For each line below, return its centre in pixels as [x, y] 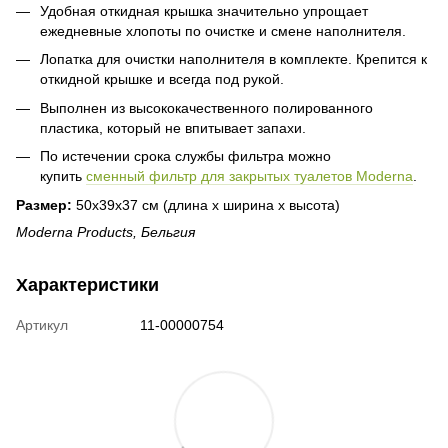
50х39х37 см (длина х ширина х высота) [208, 204]
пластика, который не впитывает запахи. [173, 127]
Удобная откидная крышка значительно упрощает [204, 10]
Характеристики [87, 284]
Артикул [42, 324]
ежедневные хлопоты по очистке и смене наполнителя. [223, 30]
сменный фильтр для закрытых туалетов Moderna [249, 176]
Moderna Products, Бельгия [105, 231]
